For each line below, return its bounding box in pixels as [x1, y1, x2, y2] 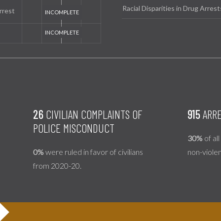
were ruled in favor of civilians [44, 147, 144, 156]
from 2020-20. [33, 160, 82, 170]
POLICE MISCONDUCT [33, 120, 115, 135]
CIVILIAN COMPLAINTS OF [43, 107, 143, 121]
